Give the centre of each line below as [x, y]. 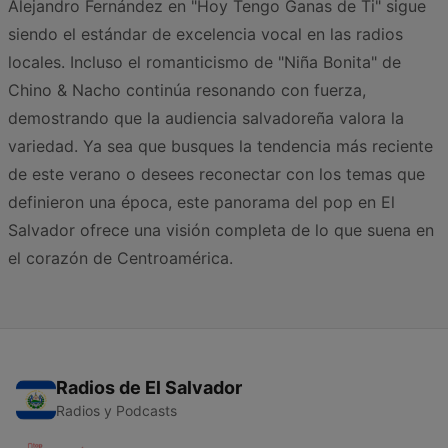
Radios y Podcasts [116, 411]
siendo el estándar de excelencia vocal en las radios [205, 34]
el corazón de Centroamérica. [120, 258]
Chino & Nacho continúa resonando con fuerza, [187, 90]
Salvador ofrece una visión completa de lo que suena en [221, 230]
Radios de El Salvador [149, 388]
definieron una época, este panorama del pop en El [201, 202]
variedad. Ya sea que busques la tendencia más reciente [220, 146]
